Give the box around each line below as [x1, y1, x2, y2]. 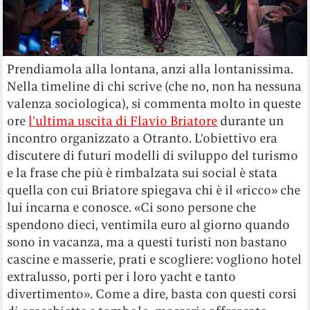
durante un [217, 113, 284, 129]
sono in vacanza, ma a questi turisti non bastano [7, 234, 288, 250]
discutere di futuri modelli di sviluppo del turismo [7, 147, 299, 164]
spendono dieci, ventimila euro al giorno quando [7, 217, 291, 233]
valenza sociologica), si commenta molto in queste [7, 95, 302, 112]
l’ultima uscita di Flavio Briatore [28, 113, 218, 129]
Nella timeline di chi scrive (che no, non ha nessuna [7, 78, 302, 95]
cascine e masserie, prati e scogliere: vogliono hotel [7, 251, 302, 268]
